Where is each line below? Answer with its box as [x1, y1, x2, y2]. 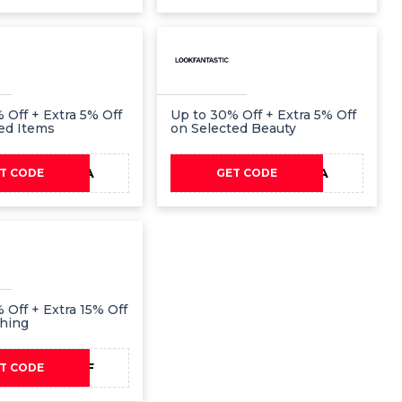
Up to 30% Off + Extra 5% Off [170, 107, 357, 124]
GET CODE [216, 166, 278, 180]
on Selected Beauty [170, 120, 297, 137]
